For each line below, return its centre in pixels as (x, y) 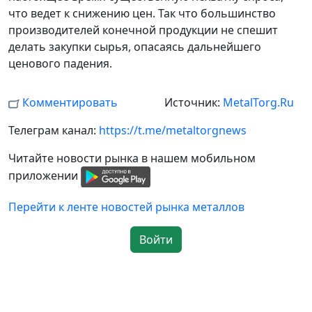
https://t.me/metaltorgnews (173, 131)
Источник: (194, 103)
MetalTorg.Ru (258, 103)
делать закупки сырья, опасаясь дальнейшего (135, 47)
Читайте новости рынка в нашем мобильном (132, 158)
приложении (45, 176)
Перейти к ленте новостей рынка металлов (126, 206)
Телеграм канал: (54, 131)
